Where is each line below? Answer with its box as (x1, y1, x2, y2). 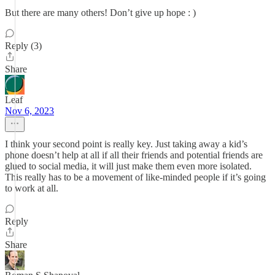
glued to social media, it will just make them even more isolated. (5, 161, 252, 171)
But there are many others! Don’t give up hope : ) (5, 7, 196, 18)
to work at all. (5, 183, 58, 193)
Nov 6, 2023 (5, 106, 54, 116)
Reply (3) (5, 41, 42, 51)
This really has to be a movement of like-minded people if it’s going (5, 172, 266, 182)
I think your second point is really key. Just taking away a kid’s (5, 139, 247, 149)
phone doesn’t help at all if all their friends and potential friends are (5, 150, 263, 160)
